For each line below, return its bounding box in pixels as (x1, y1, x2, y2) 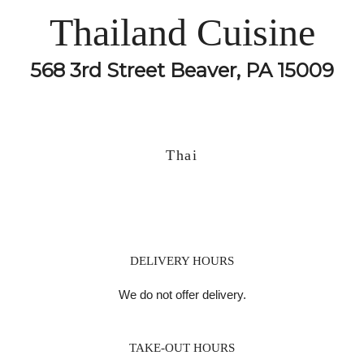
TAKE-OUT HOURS (129, 341, 235, 354)
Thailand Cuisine (49, 11, 315, 54)
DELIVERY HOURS (130, 254, 234, 267)
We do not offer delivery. (118, 288, 246, 301)
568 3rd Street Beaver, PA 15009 (30, 58, 334, 82)
